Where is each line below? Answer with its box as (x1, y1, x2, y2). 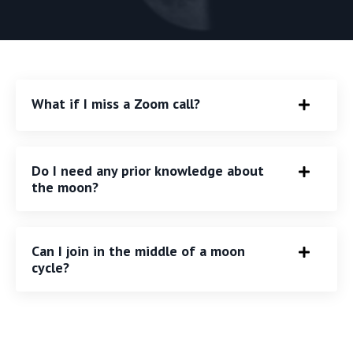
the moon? (32, 178, 98, 197)
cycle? (32, 258, 69, 277)
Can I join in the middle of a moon (32, 242, 245, 261)
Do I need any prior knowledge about (32, 162, 264, 180)
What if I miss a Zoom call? (32, 95, 200, 113)
